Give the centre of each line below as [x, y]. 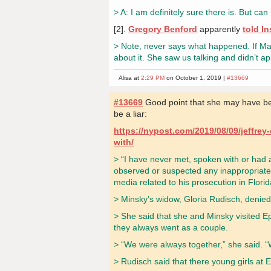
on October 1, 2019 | [196, 78]
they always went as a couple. [171, 227]
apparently [220, 29]
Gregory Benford [163, 29]
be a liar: [131, 113]
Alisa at [130, 78]
